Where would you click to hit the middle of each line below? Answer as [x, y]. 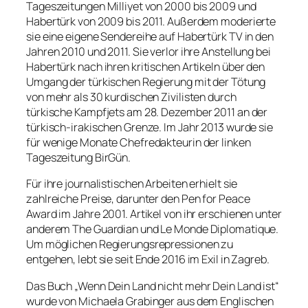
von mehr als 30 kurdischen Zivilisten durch [131, 97]
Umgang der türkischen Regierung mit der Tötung [146, 82]
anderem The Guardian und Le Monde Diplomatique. [153, 229]
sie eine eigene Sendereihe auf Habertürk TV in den [150, 37]
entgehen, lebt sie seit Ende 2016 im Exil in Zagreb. [148, 260]
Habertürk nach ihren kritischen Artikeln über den [146, 67]
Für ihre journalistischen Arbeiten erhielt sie [132, 184]
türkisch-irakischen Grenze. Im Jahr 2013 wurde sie [150, 128]
